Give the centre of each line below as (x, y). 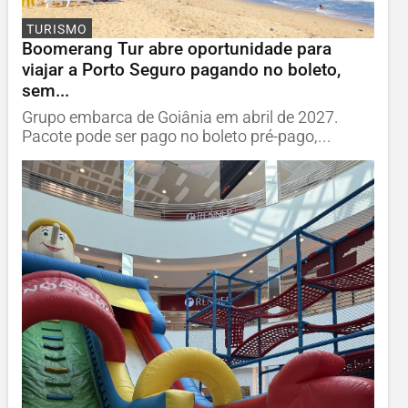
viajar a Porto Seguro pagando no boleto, (181, 70)
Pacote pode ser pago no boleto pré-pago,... (176, 137)
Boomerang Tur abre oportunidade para (176, 49)
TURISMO (56, 29)
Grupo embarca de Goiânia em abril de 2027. (180, 118)
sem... (45, 91)
